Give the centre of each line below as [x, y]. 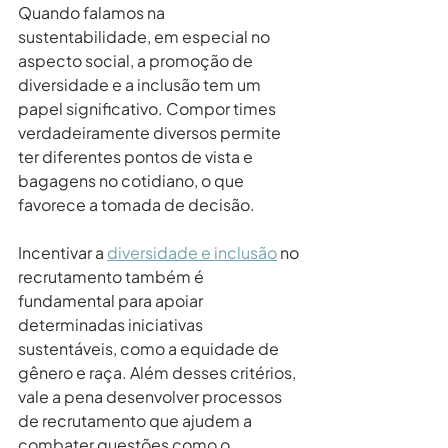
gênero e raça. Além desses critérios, [158, 372]
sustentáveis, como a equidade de [150, 348]
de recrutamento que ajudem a [136, 420]
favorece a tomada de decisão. [136, 204]
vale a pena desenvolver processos [151, 396]
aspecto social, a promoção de [137, 60]
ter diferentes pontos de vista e [137, 156]
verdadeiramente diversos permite [151, 132]
